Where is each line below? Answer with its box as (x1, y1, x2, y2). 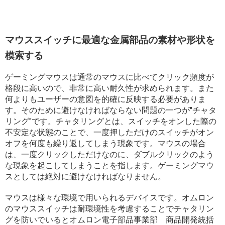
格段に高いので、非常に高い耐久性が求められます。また (5, 83, 214, 93)
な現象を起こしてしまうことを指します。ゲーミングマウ (5, 161, 214, 171)
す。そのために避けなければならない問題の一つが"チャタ (5, 105, 216, 116)
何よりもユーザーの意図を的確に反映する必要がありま (5, 94, 206, 104)
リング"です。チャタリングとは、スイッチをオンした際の (5, 117, 216, 127)
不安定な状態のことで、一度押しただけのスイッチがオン (5, 128, 214, 138)
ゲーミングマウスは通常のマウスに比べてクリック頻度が (5, 72, 214, 82)
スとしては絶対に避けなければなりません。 (5, 172, 166, 182)
